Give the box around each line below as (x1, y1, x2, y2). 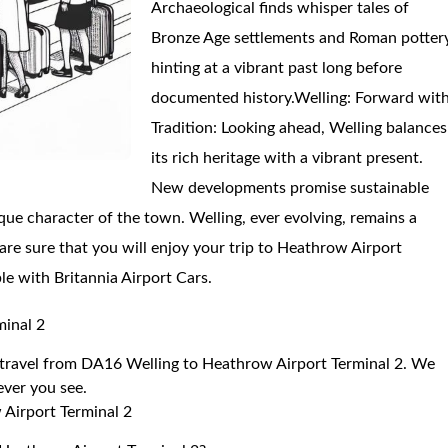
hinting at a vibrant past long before (151, 60, 403, 76)
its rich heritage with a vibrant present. (151, 150, 424, 166)
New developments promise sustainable (151, 180, 430, 196)
